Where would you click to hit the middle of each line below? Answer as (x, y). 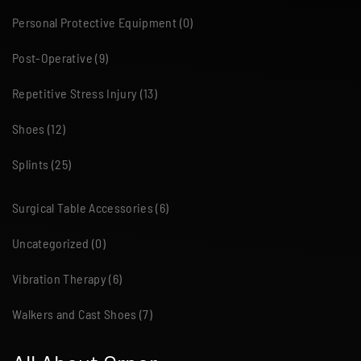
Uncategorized (51, 243)
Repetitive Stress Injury (75, 93)
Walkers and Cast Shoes (75, 314)
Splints (31, 164)
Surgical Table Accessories (83, 208)
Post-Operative (52, 58)
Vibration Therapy (59, 279)
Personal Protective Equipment (95, 23)
